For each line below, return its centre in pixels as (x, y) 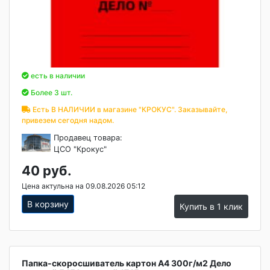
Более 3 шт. (51, 93)
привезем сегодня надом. (68, 120)
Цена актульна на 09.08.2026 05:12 (83, 186)
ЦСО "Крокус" (80, 149)
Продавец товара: (88, 138)
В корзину (48, 204)
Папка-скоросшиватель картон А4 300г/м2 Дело (127, 263)
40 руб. (47, 171)
